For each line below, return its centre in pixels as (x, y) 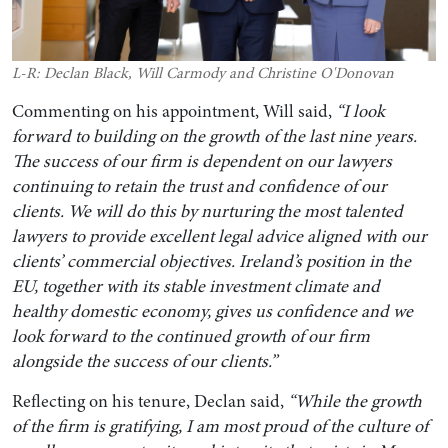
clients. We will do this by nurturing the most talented (207, 210)
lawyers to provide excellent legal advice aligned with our (219, 235)
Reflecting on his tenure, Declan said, (149, 401)
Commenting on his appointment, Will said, (171, 110)
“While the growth (354, 401)
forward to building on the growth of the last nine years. (214, 135)
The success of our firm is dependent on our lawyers (201, 160)
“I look (360, 110)
